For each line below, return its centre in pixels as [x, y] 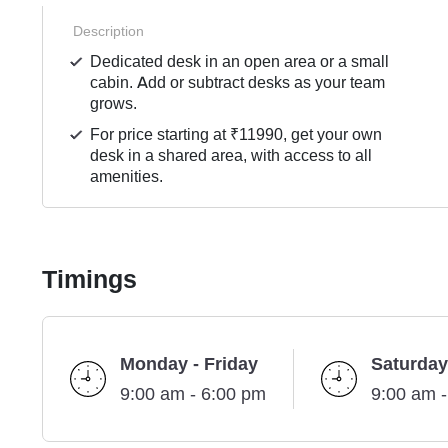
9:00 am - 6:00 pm [193, 394]
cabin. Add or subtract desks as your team [238, 83]
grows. [114, 104]
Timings [89, 280]
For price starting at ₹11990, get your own [236, 135]
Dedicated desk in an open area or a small [240, 62]
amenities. [127, 177]
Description [108, 31]
